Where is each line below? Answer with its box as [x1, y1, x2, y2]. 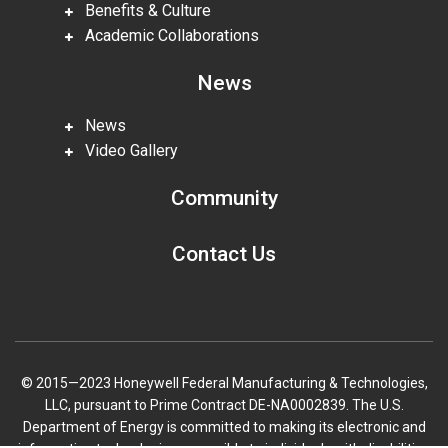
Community [170, 186, 278, 211]
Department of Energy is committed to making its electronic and [22, 419, 426, 435]
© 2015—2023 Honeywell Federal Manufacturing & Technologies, [20, 375, 428, 391]
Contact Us [172, 241, 276, 266]
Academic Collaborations [73, 25, 259, 45]
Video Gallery [73, 141, 178, 161]
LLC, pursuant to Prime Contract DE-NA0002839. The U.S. [44, 397, 404, 413]
